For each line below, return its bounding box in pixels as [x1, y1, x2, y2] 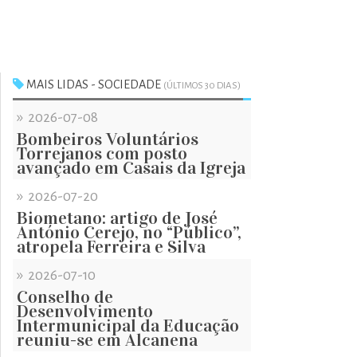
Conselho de [17, 286, 113, 308]
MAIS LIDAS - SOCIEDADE [24, 78, 163, 91]
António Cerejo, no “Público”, [17, 222, 241, 243]
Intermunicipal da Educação [17, 315, 239, 336]
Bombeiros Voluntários [17, 128, 198, 150]
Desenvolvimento [17, 300, 153, 322]
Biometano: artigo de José [17, 207, 218, 229]
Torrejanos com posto [17, 143, 187, 164]
